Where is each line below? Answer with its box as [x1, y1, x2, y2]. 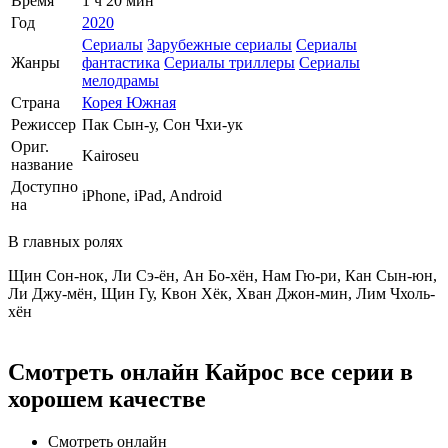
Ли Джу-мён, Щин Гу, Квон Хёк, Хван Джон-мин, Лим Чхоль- [8, 284, 435, 302]
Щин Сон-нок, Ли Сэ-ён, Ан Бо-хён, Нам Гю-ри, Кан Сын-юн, [8, 266, 437, 284]
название [11, 155, 73, 173]
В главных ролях [8, 232, 123, 250]
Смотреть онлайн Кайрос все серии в [8, 358, 413, 385]
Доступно [11, 177, 78, 195]
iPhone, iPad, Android [82, 186, 222, 204]
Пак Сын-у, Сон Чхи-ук [82, 115, 243, 133]
